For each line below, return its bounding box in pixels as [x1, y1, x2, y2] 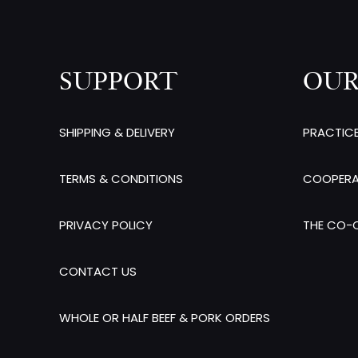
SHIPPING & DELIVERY [59, 123, 175, 141]
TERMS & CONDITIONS [59, 169, 183, 187]
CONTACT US [59, 262, 137, 280]
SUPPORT [59, 65, 177, 97]
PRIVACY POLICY [59, 216, 153, 233]
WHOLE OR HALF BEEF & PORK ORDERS [59, 308, 270, 326]
